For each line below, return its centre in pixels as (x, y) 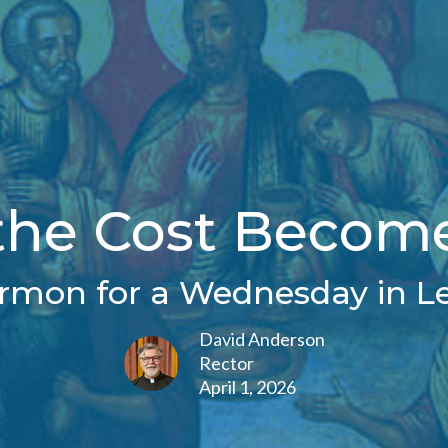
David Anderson (261, 338)
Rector (226, 362)
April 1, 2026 (247, 386)
